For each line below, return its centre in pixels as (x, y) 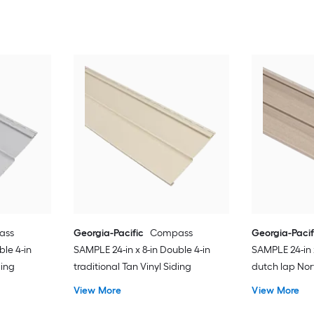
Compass (171, 233)
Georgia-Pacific (108, 233)
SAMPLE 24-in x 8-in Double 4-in (142, 250)
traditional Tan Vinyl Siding (132, 266)
